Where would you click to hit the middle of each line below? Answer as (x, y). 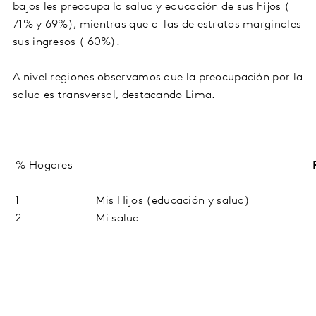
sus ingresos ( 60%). (67, 42)
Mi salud (116, 218)
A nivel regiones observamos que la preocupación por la (158, 77)
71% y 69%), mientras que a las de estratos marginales (157, 24)
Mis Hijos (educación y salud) (171, 201)
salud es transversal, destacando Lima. (114, 95)
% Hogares (43, 165)
